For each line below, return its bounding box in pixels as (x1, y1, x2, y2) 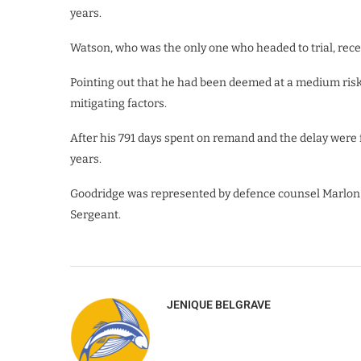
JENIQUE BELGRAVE (167, 297, 271, 311)
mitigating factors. (70, 96, 167, 110)
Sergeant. (70, 207, 121, 222)
